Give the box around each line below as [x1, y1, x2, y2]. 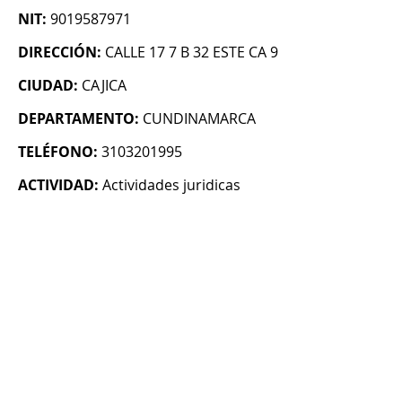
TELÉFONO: [18, 142, 98, 162]
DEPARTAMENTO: [18, 109, 139, 129]
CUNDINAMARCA [143, 109, 256, 129]
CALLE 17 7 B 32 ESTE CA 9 [105, 42, 278, 63]
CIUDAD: [18, 75, 78, 96]
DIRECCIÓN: [18, 42, 101, 63]
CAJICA [82, 75, 127, 96]
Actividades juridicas [102, 175, 240, 196]
